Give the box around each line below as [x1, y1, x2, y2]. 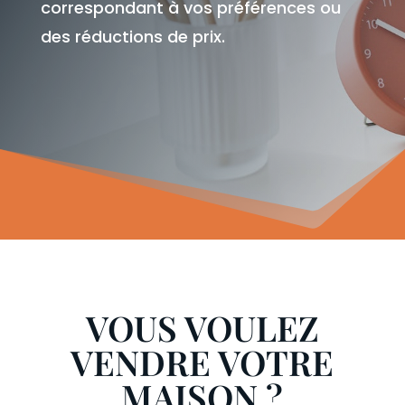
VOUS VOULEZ [85, 305, 319, 351]
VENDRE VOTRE [71, 339, 334, 385]
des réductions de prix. [40, 25, 225, 48]
